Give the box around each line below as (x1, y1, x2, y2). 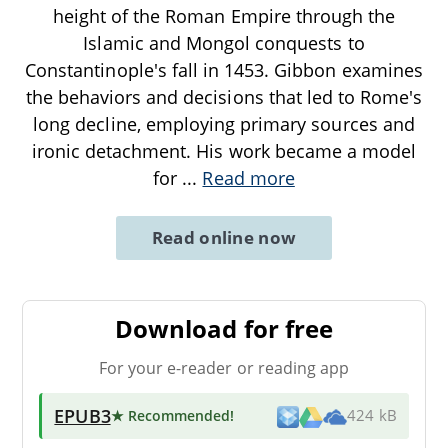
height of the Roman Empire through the (52, 4, 396, 29)
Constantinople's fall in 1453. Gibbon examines (25, 58, 423, 83)
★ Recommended (110, 405, 231, 425)
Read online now (151, 226, 297, 250)
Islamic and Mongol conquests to (83, 31, 365, 56)
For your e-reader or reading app (98, 356, 350, 379)
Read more (202, 166, 295, 191)
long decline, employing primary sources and (33, 112, 415, 137)
